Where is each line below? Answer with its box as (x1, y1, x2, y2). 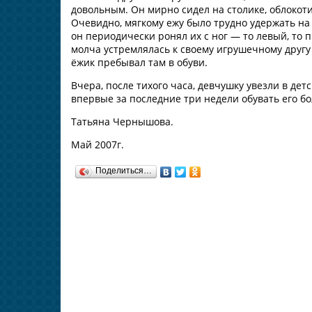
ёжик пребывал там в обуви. (71, 55, 208, 69)
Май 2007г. (71, 137, 124, 151)
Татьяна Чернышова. (71, 114, 173, 128)
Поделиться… (95, 166, 152, 176)
